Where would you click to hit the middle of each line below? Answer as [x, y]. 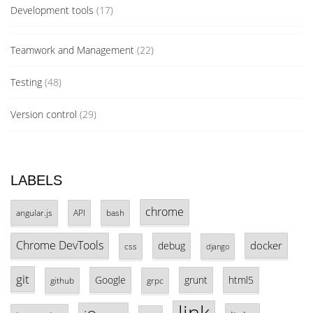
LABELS [36, 181]
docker [266, 246]
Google [110, 280]
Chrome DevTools [60, 246]
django [218, 247]
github [62, 281]
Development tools [52, 10]
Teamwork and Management [72, 50]
